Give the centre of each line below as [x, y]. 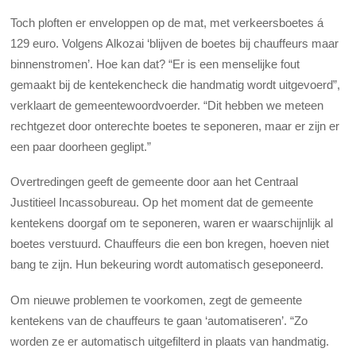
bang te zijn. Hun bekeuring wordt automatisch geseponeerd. [167, 265]
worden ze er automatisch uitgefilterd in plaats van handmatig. [170, 341]
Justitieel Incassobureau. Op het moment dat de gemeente [162, 203]
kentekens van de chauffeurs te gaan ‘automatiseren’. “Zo [159, 320]
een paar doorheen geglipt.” [81, 147]
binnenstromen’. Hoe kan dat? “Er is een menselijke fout [155, 64]
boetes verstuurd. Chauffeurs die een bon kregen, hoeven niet [170, 244]
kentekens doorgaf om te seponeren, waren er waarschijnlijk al [172, 223]
